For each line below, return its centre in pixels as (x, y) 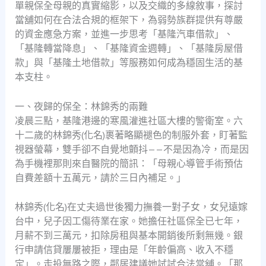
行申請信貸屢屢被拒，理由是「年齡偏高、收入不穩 (124, 250)
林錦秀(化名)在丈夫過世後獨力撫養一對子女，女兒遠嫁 (131, 207)
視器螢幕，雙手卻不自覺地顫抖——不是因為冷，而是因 (132, 149)
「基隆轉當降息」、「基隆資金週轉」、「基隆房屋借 (129, 48)
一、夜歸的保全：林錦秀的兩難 (81, 106)
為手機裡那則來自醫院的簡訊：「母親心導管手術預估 (129, 163)
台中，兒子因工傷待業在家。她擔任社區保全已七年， (129, 221)
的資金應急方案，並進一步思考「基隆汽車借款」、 (124, 34)
